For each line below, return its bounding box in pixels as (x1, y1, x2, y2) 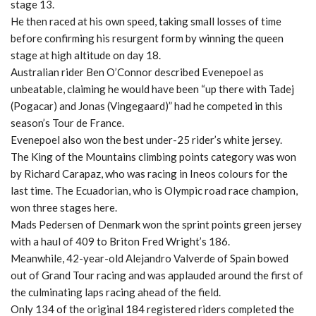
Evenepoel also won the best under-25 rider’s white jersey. (11, 133, 282, 146)
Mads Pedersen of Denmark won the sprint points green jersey (11, 217, 302, 231)
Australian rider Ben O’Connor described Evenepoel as (11, 65, 264, 78)
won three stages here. (11, 200, 117, 214)
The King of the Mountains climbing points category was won (11, 150, 296, 163)
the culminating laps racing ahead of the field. (11, 285, 221, 298)
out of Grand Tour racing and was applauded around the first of (11, 268, 303, 281)
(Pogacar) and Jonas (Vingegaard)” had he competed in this (11, 99, 283, 112)
